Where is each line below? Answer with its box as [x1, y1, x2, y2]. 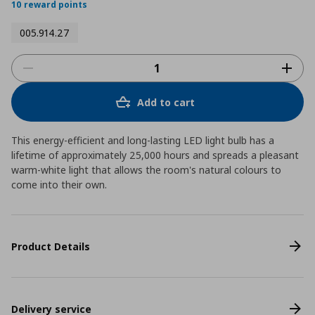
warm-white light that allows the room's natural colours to [11, 163, 281, 176]
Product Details [11, 239, 90, 253]
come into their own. [11, 178, 107, 191]
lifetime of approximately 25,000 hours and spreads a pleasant [11, 148, 299, 162]
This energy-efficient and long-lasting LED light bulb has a [11, 134, 274, 147]
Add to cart [137, 95, 195, 109]
